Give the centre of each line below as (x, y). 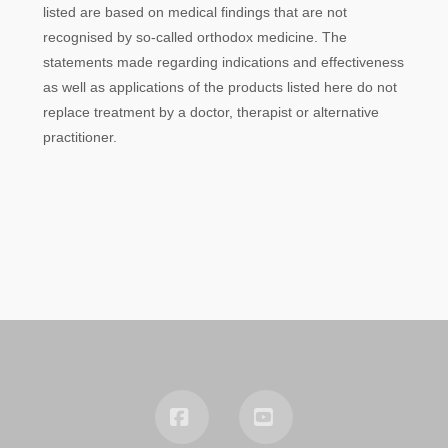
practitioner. (79, 136)
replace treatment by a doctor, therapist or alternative (210, 111)
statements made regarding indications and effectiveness (223, 61)
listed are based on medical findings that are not (194, 11)
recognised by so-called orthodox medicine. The (194, 36)
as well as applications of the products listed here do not (219, 86)
